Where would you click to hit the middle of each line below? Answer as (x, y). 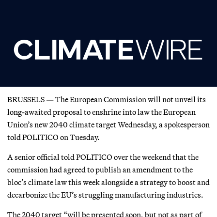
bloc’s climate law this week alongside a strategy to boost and (108, 182)
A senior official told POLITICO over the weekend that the (103, 157)
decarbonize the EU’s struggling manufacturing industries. (105, 195)
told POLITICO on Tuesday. (54, 137)
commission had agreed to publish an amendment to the (100, 170)
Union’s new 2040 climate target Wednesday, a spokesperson (108, 125)
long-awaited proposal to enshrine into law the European (101, 112)
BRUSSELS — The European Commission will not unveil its (107, 100)
